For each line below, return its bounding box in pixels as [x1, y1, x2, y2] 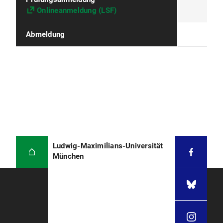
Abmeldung [26, 30, 65, 39]
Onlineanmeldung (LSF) [37, 6, 117, 15]
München [53, 152, 84, 161]
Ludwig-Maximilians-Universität [53, 141, 163, 150]
